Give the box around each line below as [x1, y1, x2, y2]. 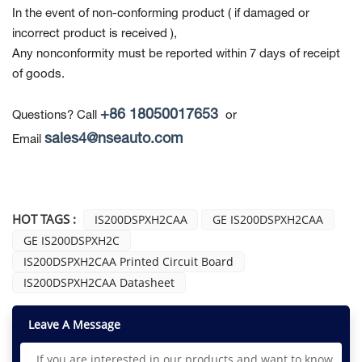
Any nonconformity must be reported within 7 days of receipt [12, 48, 340, 60]
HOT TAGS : [12, 210, 76, 227]
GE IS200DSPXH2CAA [213, 211, 324, 227]
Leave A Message [28, 317, 120, 333]
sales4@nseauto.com [44, 132, 183, 146]
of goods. [12, 68, 65, 80]
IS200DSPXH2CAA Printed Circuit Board [23, 253, 234, 269]
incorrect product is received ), [12, 27, 177, 40]
